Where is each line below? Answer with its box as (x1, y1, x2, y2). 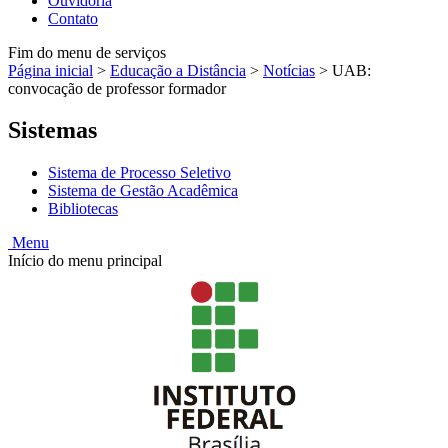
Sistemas (8, 117, 97, 144)
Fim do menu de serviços (8, 43, 166, 61)
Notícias (263, 61, 315, 79)
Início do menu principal (8, 252, 162, 270)
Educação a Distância (110, 61, 246, 79)
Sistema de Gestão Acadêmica (48, 182, 238, 200)
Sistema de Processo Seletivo (48, 164, 231, 182)
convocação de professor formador (8, 79, 226, 97)
